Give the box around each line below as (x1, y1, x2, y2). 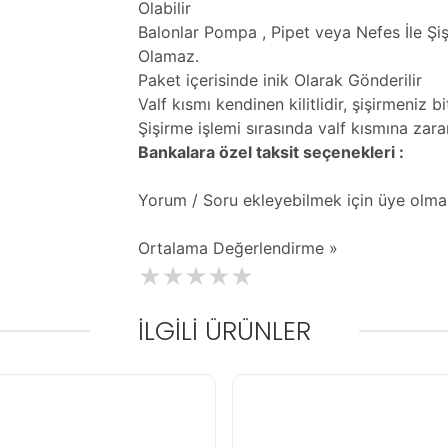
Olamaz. (138, 46, 199, 66)
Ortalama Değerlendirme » (138, 238, 338, 258)
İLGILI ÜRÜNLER (137, 313, 311, 349)
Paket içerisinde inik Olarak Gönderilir (138, 70, 422, 90)
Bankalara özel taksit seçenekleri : (138, 142, 404, 162)
